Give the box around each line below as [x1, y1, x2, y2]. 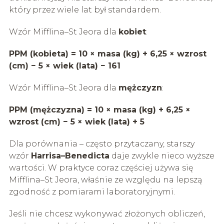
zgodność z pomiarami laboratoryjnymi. [8, 186, 175, 196]
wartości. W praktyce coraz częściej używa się [8, 162, 193, 172]
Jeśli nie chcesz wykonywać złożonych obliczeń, [8, 208, 205, 218]
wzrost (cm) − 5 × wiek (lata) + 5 [8, 116, 144, 126]
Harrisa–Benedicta [30, 150, 109, 160]
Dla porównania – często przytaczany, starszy [8, 138, 194, 148]
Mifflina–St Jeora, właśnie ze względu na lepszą [8, 174, 202, 184]
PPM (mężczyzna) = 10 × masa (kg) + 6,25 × [8, 104, 190, 114]
